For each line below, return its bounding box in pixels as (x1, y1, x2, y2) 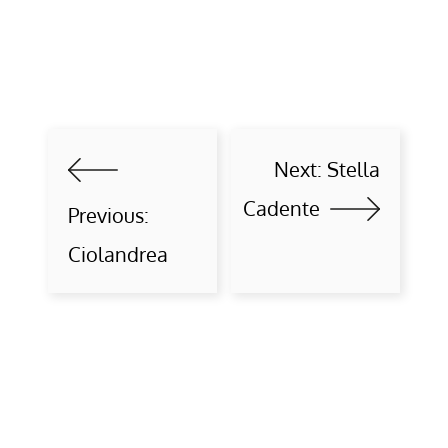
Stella (327, 155, 380, 182)
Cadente (243, 194, 320, 221)
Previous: (68, 202, 149, 229)
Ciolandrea (68, 241, 168, 268)
